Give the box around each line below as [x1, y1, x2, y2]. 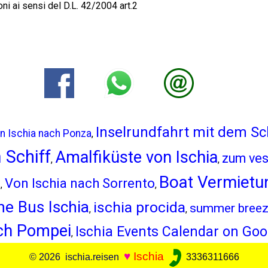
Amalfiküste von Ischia [54, 148, 218, 167]
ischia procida [93, 199, 185, 216]
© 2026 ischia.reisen [29, 252, 124, 263]
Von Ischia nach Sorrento [4, 176, 155, 191]
